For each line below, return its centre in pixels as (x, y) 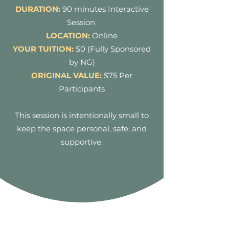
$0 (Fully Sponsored (113, 49)
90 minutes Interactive (105, 9)
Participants (82, 89)
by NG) (82, 62)
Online (105, 36)
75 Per (120, 75)
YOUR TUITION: (43, 49)
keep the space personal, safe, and (82, 129)
